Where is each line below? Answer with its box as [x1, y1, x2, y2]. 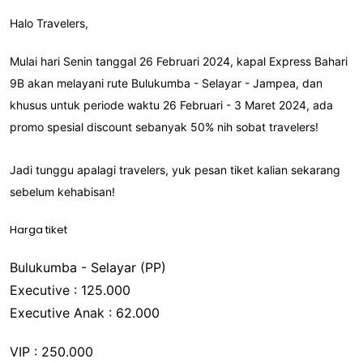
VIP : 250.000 [10, 343, 93, 360]
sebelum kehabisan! [10, 184, 115, 199]
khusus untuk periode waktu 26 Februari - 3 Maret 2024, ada [10, 97, 333, 112]
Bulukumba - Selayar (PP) [10, 258, 170, 275]
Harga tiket [10, 221, 70, 237]
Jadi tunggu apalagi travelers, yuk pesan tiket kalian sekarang [10, 162, 340, 177]
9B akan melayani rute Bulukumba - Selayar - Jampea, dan [10, 75, 322, 90]
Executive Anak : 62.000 [10, 304, 160, 321]
